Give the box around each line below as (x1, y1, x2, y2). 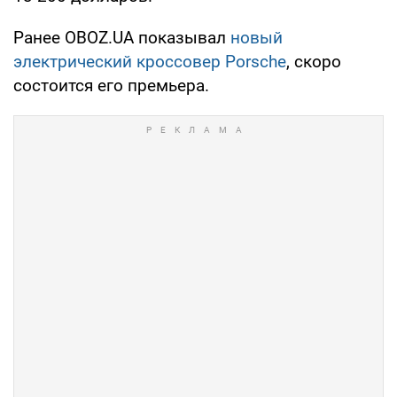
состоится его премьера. (13, 74, 209, 96)
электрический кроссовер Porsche (13, 51, 286, 72)
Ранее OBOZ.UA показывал (13, 27, 230, 48)
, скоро (286, 51, 341, 72)
